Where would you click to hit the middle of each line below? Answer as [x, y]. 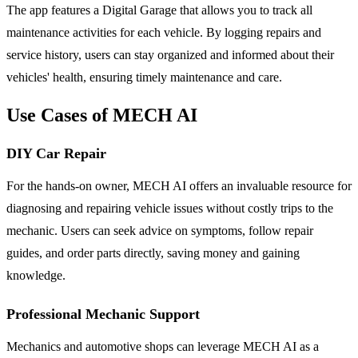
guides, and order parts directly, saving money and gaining [153, 253]
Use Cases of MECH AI [102, 115]
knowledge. [36, 275]
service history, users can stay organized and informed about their [170, 54]
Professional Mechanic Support [103, 314]
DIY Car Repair [56, 153]
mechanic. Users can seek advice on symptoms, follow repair [160, 230]
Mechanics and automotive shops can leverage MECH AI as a [163, 346]
